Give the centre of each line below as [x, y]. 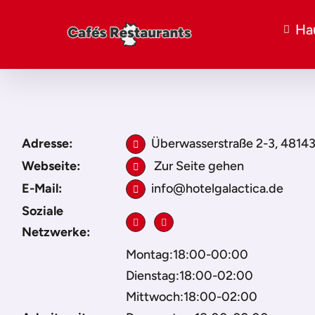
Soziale [43, 211]
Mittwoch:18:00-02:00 [192, 297]
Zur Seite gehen [198, 166]
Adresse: [47, 143]
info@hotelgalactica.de [218, 188]
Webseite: [51, 166]
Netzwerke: [56, 232]
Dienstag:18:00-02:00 [189, 276]
